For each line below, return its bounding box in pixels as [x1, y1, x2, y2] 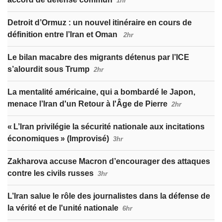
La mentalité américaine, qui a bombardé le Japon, [7, 88, 195, 97]
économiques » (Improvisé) [7, 134, 109, 143]
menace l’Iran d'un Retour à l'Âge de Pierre [7, 100, 167, 109]
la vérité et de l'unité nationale [7, 204, 118, 213]
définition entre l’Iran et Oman [7, 30, 119, 39]
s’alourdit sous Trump [7, 65, 90, 74]
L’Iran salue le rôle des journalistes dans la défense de [7, 192, 210, 201]
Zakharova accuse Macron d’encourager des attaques [7, 157, 210, 166]
